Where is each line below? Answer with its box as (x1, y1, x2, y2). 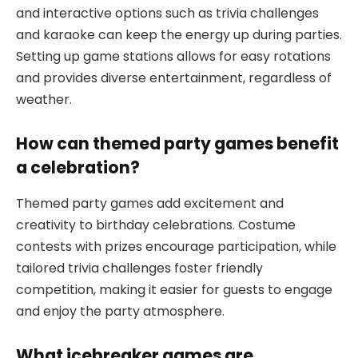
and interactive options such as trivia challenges (16, 3, 319, 22)
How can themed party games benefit (16, 132, 339, 156)
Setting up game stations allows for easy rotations (16, 46, 331, 66)
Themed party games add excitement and (16, 193, 284, 213)
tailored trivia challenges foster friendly (16, 258, 263, 277)
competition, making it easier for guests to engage (16, 280, 332, 299)
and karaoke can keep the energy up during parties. (16, 25, 342, 44)
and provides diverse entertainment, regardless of (16, 68, 332, 87)
